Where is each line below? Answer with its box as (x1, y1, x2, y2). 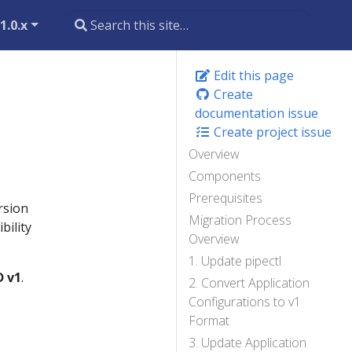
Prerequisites (189, 189, 262, 207)
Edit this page (211, 67, 294, 84)
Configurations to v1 (189, 293, 301, 310)
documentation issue (195, 104, 318, 122)
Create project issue (211, 123, 332, 141)
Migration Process (189, 211, 291, 229)
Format (189, 312, 229, 329)
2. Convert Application (189, 274, 310, 291)
